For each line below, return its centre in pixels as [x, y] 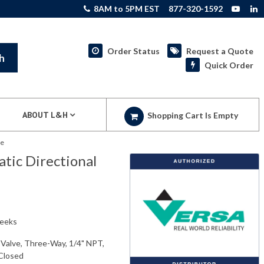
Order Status [133, 51]
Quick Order [229, 65]
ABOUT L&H [45, 115]
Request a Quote [220, 51]
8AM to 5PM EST [126, 9]
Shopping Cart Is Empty [193, 115]
